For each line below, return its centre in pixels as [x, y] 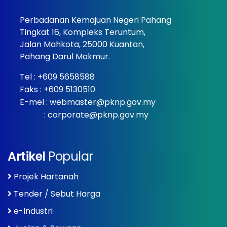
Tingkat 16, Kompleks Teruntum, [83, 32]
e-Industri [33, 211]
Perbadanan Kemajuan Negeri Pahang [96, 20]
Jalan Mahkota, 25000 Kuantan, [82, 44]
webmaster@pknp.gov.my [103, 102]
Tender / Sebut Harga [57, 194]
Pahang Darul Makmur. [65, 56]
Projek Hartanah [46, 176]
